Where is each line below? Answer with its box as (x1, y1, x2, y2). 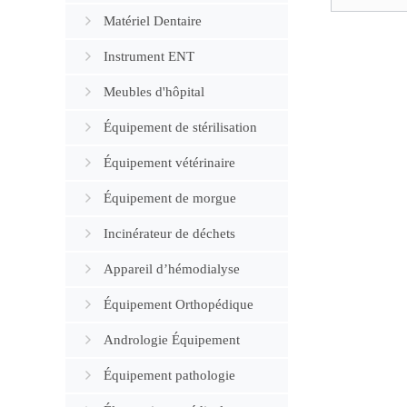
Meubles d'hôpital (104, 84, 204, 99)
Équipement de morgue (104, 191, 236, 205)
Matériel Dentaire (104, 14, 202, 28)
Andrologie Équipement (104, 333, 240, 347)
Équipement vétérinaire (104, 155, 235, 170)
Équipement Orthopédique (104, 297, 253, 312)
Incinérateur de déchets (104, 226, 235, 241)
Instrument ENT (104, 49, 194, 64)
